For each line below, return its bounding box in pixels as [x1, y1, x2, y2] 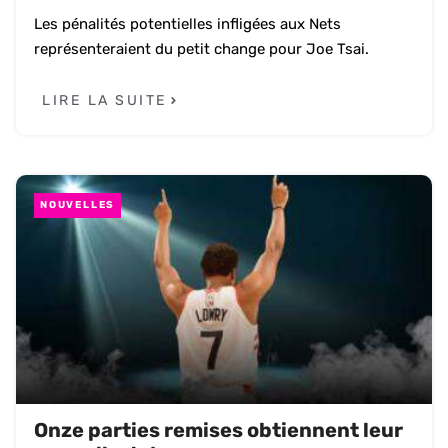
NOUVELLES [40, 199, 116, 212]
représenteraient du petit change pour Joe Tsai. [34, 39, 369, 58]
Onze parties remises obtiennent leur [34, 418, 403, 443]
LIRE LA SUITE [42, 92, 168, 110]
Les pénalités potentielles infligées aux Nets [34, 14, 341, 33]
